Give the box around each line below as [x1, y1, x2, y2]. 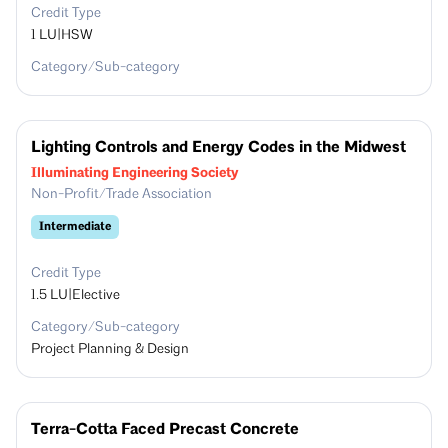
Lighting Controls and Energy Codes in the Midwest [31, 138, 406, 157]
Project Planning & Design [31, 342, 189, 357]
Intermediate [39, 219, 111, 234]
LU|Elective [50, 288, 120, 303]
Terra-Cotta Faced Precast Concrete [31, 420, 299, 439]
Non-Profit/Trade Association [31, 187, 212, 202]
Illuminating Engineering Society [31, 164, 238, 181]
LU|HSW [39, 28, 93, 43]
